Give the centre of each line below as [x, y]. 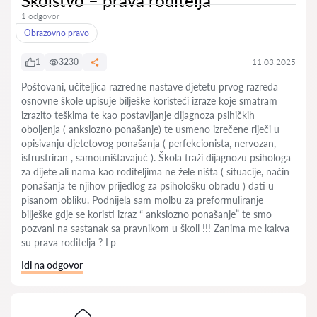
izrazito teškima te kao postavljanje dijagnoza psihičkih [138, 115]
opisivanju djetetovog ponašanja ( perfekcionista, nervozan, [149, 143]
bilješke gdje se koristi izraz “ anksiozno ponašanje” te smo [146, 214]
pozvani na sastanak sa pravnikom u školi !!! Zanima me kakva [155, 228]
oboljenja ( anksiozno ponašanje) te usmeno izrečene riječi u [150, 129]
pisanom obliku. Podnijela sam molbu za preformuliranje [142, 200]
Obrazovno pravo [57, 33]
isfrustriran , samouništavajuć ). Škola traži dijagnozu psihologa [156, 157]
